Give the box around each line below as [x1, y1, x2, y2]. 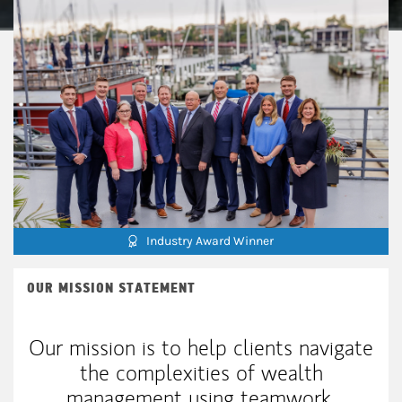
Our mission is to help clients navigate [29, 333, 373, 362]
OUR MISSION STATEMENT [27, 278, 196, 297]
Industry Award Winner [146, 233, 274, 249]
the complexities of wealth [79, 358, 323, 387]
